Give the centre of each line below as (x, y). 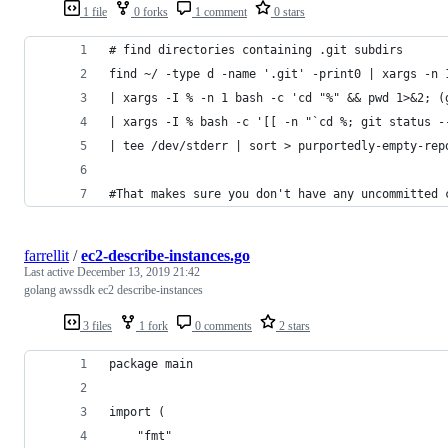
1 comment (219, 11)
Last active (50, 271)
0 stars (288, 11)
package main (151, 363)
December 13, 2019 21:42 (138, 271)
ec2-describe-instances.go (165, 255)
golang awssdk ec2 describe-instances (113, 289)
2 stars (293, 325)
